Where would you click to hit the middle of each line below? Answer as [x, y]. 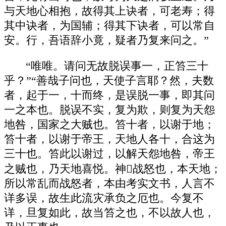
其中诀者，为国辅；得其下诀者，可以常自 [109, 26]
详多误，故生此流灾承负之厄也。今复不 [104, 198]
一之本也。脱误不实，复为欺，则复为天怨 [109, 110]
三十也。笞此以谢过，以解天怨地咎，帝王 [109, 154]
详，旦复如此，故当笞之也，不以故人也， [109, 213]
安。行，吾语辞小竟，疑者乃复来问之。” [106, 41]
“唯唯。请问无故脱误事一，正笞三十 [117, 66]
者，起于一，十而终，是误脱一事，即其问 [109, 95]
